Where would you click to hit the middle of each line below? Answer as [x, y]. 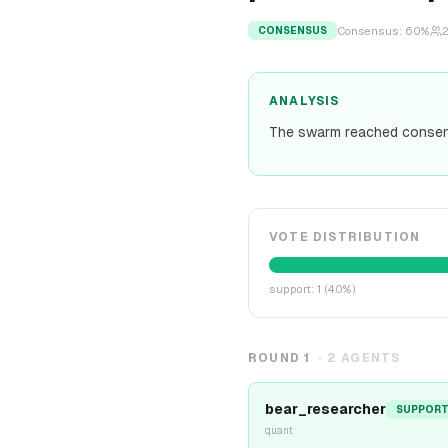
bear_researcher [325, 409]
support [290, 289]
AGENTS [369, 358]
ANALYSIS [304, 101]
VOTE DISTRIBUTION [345, 237]
